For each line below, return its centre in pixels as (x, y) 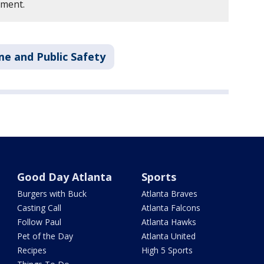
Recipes (32, 250)
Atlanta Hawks (169, 222)
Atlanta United (168, 236)
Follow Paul (39, 222)
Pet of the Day (45, 236)
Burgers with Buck (52, 194)
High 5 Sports (167, 250)
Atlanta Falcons (171, 208)
